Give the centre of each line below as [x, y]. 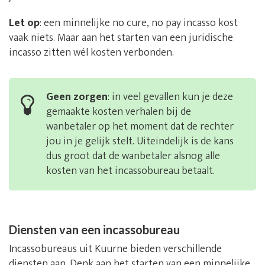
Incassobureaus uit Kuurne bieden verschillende [115, 249]
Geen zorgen [77, 97]
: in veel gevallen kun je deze [170, 97]
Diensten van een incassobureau [94, 230]
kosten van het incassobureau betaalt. [130, 171]
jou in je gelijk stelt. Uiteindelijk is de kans [140, 142]
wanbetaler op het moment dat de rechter [140, 127]
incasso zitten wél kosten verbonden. [91, 53]
